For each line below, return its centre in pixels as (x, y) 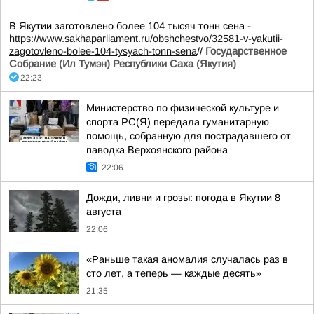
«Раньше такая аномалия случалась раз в (187, 259)
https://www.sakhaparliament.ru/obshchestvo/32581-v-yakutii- (146, 39)
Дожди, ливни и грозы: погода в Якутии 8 (183, 198)
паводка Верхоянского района (157, 150)
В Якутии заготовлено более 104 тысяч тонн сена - (130, 26)
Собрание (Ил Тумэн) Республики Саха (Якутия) (123, 64)
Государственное (246, 51)
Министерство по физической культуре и (183, 108)
